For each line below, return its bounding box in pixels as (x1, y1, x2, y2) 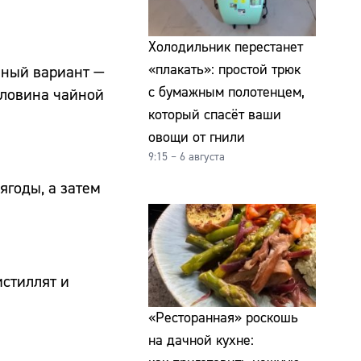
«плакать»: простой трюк (148, 60, 301, 80)
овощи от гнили (148, 128, 245, 147)
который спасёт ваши (148, 106, 281, 125)
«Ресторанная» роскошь (148, 308, 298, 327)
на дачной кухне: (148, 330, 254, 350)
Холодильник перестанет (148, 38, 303, 57)
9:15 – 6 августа (148, 150, 225, 165)
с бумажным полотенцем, (148, 83, 305, 102)
